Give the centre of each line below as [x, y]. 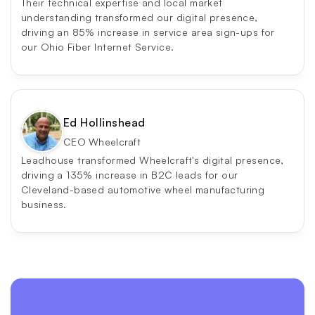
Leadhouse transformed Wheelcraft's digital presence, [153, 160]
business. [44, 204]
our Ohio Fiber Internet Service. [98, 46]
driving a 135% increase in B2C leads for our [130, 174]
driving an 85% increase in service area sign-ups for [148, 32]
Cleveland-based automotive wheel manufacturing [143, 189]
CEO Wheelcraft [102, 142]
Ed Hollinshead [104, 123]
